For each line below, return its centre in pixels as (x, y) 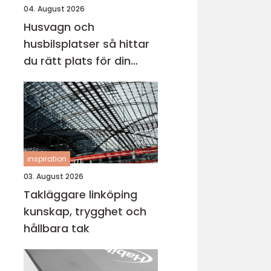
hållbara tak (57, 228)
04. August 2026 (54, 9)
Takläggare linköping (80, 194)
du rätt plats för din (77, 61)
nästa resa (53, 78)
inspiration (47, 159)
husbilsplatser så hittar (63, 44)
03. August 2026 (54, 176)
